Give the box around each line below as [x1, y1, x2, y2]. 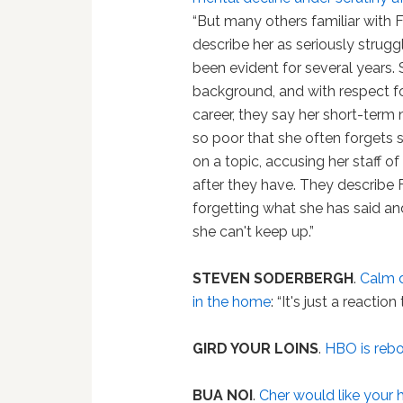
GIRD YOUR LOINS [193, 340, 319, 358]
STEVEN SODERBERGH [193, 270, 354, 288]
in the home [193, 293, 272, 311]
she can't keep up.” [193, 223, 315, 241]
